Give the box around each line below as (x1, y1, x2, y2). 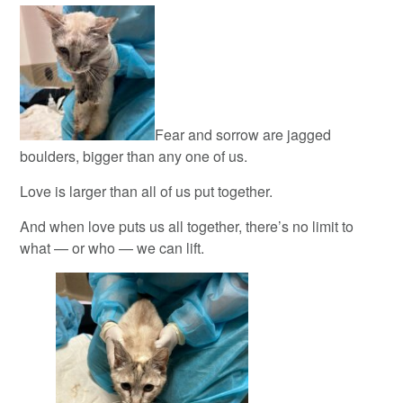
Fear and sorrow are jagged (155, 123, 332, 145)
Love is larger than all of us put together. (20, 180, 273, 201)
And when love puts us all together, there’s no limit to (20, 215, 354, 237)
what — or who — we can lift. (20, 237, 205, 258)
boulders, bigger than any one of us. (20, 145, 248, 166)
